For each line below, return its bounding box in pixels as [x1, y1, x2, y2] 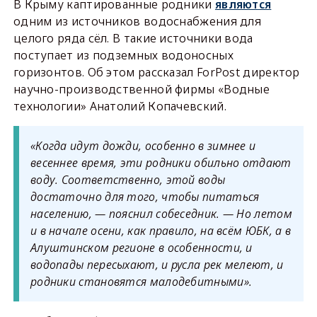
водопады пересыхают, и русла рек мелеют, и [30, 257, 284, 273]
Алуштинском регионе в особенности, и [30, 240, 253, 256]
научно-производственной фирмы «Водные [13, 81, 270, 98]
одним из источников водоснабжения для [13, 13, 262, 30]
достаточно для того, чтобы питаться [30, 189, 260, 205]
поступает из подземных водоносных [13, 47, 234, 64]
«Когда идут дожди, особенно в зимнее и [30, 138, 256, 154]
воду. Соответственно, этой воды [30, 172, 226, 188]
